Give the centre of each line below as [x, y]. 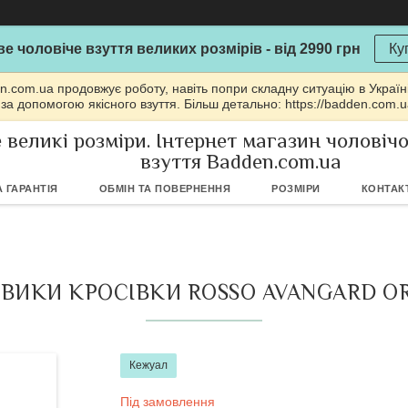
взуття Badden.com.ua [240, 161]
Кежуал [148, 365]
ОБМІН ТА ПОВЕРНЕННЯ [164, 189]
